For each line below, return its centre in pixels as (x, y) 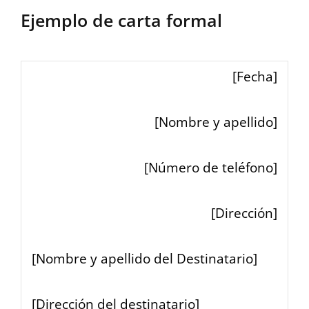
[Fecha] (255, 77)
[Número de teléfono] (211, 168)
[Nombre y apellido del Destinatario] (144, 259)
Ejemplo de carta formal (121, 20)
